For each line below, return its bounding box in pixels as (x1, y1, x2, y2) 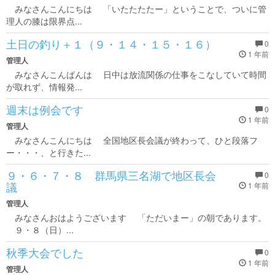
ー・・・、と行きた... (6, 146, 91, 158)
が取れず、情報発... (6, 80, 82, 93)
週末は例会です (6, 101, 83, 117)
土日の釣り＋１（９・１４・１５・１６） (6, 36, 216, 52)
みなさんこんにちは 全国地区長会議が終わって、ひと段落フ (6, 134, 258, 146)
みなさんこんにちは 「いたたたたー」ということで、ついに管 (6, 2, 266, 15)
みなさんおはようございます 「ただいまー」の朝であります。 (6, 211, 266, 223)
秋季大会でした (6, 244, 83, 260)
